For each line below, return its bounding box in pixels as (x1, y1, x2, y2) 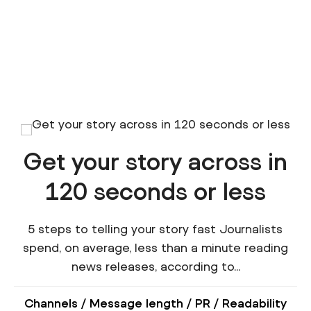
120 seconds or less (45, 176, 266, 205)
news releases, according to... (71, 258, 240, 274)
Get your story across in (24, 146, 287, 175)
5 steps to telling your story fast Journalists (28, 221, 283, 236)
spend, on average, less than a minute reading (23, 239, 288, 255)
